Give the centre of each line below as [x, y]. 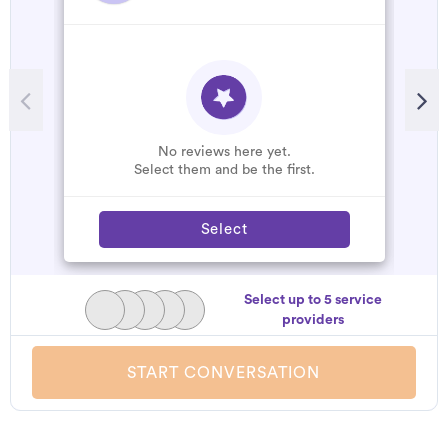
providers [313, 320]
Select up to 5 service [313, 300]
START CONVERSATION [224, 372]
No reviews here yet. [224, 151]
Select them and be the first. [224, 169]
